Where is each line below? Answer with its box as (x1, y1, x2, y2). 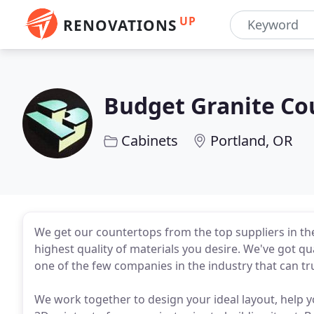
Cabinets (121, 131, 178, 150)
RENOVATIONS (63, 15, 177, 35)
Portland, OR (210, 131, 292, 150)
